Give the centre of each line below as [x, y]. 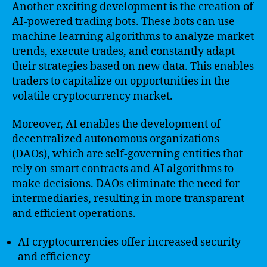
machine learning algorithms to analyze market [133, 36]
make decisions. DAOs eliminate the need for [126, 184]
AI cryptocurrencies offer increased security [129, 242]
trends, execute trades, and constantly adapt [123, 51]
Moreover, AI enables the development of [116, 124]
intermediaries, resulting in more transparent [128, 199]
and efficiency [54, 257]
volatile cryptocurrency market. [92, 96]
